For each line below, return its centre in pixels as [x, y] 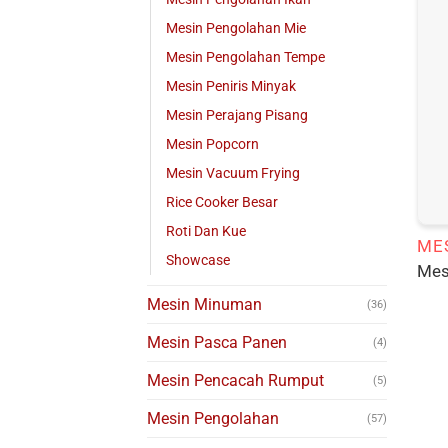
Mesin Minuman [204, 305]
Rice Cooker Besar [222, 203]
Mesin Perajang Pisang [237, 116]
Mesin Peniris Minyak [231, 87]
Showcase [198, 261]
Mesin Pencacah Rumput [235, 381]
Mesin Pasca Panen [217, 343]
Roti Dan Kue [206, 232]
